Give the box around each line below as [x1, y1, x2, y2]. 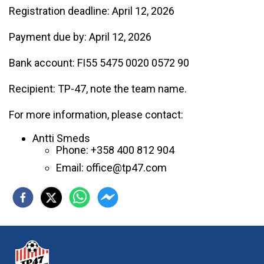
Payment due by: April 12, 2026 [9, 31, 151, 43]
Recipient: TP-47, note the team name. [9, 82, 187, 95]
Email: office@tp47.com [56, 161, 167, 174]
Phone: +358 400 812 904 [56, 144, 174, 156]
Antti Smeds [32, 132, 90, 144]
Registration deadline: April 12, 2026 [9, 5, 174, 17]
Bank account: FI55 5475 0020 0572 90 [9, 57, 189, 69]
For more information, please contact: [9, 108, 183, 121]
